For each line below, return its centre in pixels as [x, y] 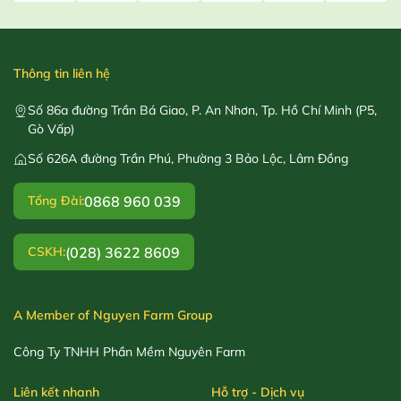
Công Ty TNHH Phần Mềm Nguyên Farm [129, 352]
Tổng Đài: [56, 201]
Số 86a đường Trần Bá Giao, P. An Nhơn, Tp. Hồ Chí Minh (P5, [202, 111]
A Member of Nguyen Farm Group [113, 316]
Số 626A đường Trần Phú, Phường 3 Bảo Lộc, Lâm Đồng [188, 159]
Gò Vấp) [51, 129]
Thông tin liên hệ [62, 74]
